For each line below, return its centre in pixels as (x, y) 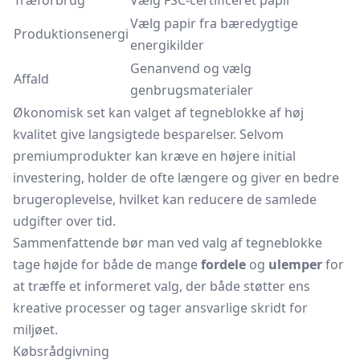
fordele (223, 264)
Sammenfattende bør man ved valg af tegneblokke (168, 243)
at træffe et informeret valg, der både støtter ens (162, 286)
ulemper (295, 264)
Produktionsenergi (71, 34)
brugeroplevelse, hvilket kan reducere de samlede (165, 199)
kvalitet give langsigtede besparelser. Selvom (148, 134)
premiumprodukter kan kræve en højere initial (154, 156)
